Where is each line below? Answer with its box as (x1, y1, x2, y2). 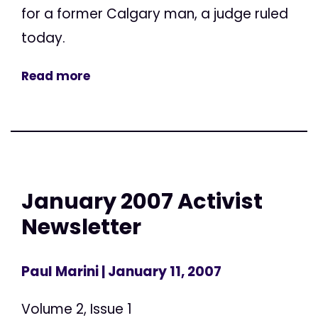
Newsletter (21, 211, 141, 242)
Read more (21, 67, 90, 84)
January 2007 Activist (21, 185, 263, 216)
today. (21, 28, 65, 48)
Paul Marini (21, 262, 99, 282)
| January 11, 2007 (99, 262, 221, 282)
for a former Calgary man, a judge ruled (21, 4, 288, 23)
